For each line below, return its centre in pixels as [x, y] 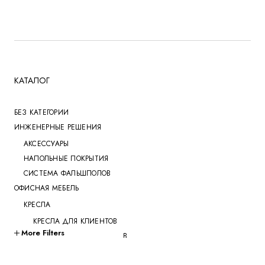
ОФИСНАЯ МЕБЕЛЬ [47, 188]
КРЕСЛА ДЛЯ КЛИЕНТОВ [75, 222]
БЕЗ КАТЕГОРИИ [42, 113]
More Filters [43, 233]
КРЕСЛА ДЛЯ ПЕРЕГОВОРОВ [80, 236]
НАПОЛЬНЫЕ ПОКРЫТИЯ [66, 159]
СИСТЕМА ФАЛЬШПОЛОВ [67, 174]
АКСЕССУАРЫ [46, 144]
